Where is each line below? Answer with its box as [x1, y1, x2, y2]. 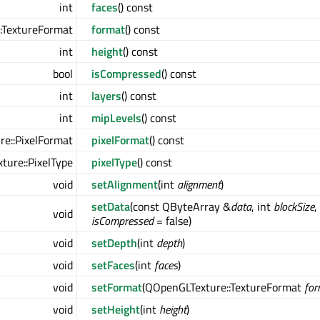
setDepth [91, 234, 137, 252]
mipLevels [91, 109, 141, 127]
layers [91, 87, 121, 105]
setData [91, 198, 130, 216]
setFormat [91, 279, 142, 296]
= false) [154, 212, 191, 230]
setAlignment [91, 176, 158, 194]
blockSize [274, 198, 314, 216]
